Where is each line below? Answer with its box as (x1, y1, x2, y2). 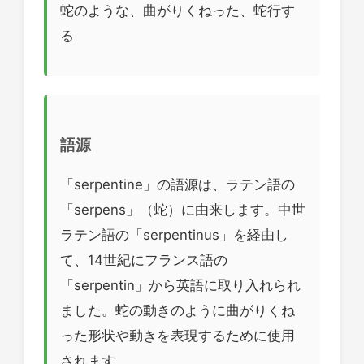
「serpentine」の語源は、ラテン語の (60, 176, 295, 193)
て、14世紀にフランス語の (60, 252, 227, 269)
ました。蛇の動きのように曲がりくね (60, 302, 295, 319)
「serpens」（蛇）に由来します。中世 (60, 201, 305, 219)
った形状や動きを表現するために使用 (60, 327, 295, 344)
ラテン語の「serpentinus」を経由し (60, 227, 288, 244)
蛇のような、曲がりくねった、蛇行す (60, 2, 295, 19)
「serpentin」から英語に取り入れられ (60, 277, 301, 294)
